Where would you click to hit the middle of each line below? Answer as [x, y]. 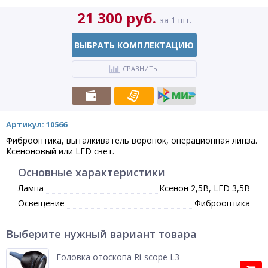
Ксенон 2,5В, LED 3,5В [205, 188]
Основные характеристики [92, 172]
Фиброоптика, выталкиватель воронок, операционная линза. [132, 140]
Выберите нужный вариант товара [101, 234]
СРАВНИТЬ [140, 68]
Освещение [41, 203]
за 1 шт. [175, 20]
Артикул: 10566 [36, 124]
